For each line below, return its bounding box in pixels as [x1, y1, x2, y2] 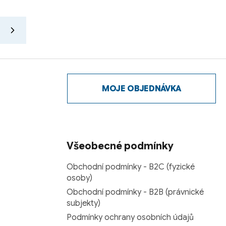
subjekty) [67, 198, 100, 209]
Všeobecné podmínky [67, 140, 174, 153]
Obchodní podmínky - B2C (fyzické [67, 162, 195, 173]
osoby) [67, 173, 92, 184]
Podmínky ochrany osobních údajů [67, 212, 194, 223]
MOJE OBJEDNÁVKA [101, 83, 182, 94]
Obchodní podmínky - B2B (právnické [67, 187, 204, 198]
